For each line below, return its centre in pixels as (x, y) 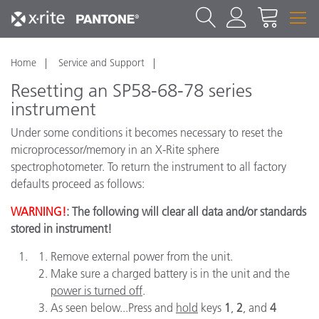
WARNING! (38, 211)
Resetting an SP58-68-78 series (131, 91)
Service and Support (101, 63)
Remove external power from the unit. (142, 256)
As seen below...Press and (113, 308)
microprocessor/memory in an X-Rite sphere (115, 150)
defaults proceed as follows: (78, 184)
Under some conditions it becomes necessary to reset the (147, 132)
